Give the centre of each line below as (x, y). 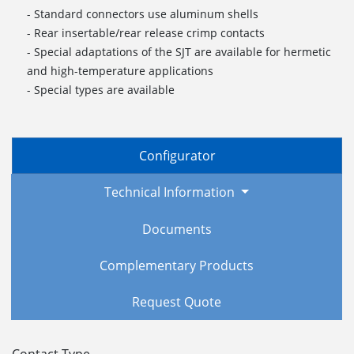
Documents (177, 229)
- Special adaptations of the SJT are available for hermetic (179, 51)
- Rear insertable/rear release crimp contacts (146, 32)
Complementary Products (177, 265)
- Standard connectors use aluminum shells (143, 13)
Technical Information (171, 192)
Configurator (177, 155)
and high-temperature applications (121, 70)
